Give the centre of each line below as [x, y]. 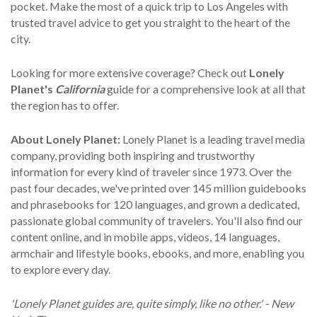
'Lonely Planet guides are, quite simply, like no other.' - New [152, 303]
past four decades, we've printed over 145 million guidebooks [158, 188]
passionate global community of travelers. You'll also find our [157, 220]
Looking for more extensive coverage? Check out [130, 72]
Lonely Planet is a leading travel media [214, 139]
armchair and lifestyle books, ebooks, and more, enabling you [157, 253]
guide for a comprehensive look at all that [206, 88]
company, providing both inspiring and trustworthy [133, 155]
